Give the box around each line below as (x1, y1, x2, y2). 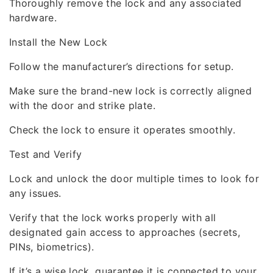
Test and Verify (9, 148, 82, 160)
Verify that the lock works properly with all (9, 211, 216, 224)
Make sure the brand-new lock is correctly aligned (9, 85, 252, 97)
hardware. (9, 12, 57, 24)
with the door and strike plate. (9, 99, 155, 112)
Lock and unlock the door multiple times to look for (9, 172, 259, 185)
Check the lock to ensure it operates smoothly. (9, 124, 236, 136)
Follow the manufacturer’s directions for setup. (9, 60, 234, 73)
